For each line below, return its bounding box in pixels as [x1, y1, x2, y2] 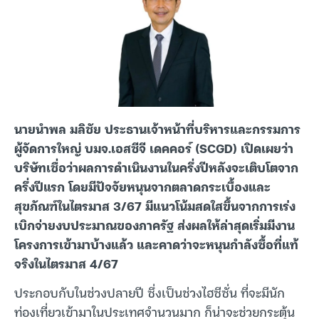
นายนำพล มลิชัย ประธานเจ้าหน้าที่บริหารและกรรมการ [14, 118, 300, 139]
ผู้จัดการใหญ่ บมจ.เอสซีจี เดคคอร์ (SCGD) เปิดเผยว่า [14, 137, 293, 158]
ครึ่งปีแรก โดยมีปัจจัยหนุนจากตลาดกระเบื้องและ [14, 176, 271, 197]
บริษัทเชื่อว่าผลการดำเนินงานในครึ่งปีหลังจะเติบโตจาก [14, 157, 298, 177]
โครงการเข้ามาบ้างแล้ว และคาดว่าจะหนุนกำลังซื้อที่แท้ [14, 234, 298, 254]
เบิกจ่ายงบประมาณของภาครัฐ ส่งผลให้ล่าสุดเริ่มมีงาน [14, 214, 295, 235]
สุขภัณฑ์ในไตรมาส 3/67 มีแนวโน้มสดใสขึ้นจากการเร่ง [14, 195, 296, 216]
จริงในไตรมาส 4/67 [14, 253, 118, 273]
